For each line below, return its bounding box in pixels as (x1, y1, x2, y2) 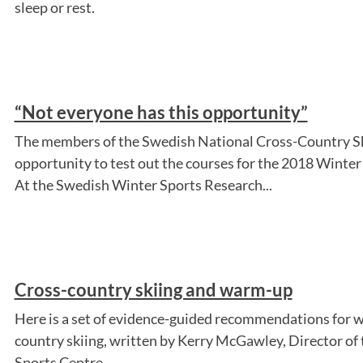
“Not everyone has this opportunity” (14, 100, 308, 123)
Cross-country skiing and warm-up (14, 278, 293, 301)
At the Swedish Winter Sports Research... (14, 175, 272, 194)
